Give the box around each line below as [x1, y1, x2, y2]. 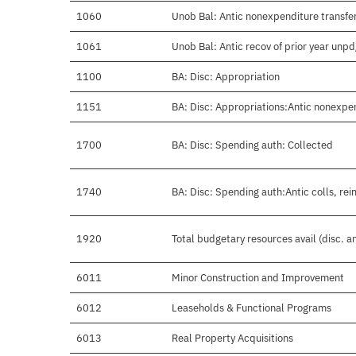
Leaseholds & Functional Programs [172, 301, 331, 315]
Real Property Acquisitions [172, 331, 293, 346]
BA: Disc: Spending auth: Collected [172, 138, 333, 153]
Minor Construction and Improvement [172, 271, 344, 285]
